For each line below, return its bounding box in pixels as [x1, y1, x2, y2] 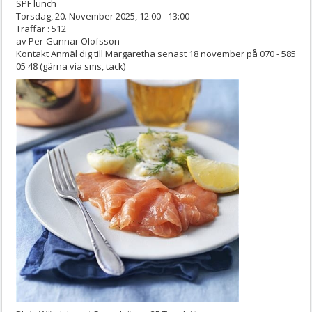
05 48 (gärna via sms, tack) [16, 60, 125, 73]
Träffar [16, 22, 45, 36]
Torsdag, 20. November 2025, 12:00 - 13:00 [16, 10, 189, 23]
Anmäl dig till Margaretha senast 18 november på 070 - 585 [51, 47, 296, 61]
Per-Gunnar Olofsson [29, 35, 120, 48]
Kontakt [16, 47, 51, 61]
